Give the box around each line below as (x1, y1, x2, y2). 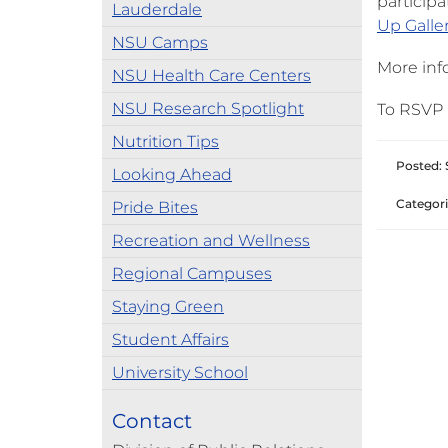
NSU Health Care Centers (112, 66, 311, 85)
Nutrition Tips (112, 132, 219, 151)
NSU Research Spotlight (112, 99, 304, 118)
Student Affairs (112, 330, 229, 349)
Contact (112, 409, 192, 433)
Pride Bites (112, 198, 198, 217)
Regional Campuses (112, 264, 272, 283)
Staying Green (112, 297, 224, 316)
